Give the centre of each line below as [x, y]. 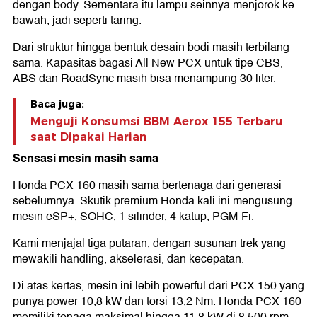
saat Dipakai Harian [88, 137]
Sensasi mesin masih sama [86, 158]
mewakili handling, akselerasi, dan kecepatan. [128, 259]
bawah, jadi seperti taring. [77, 21]
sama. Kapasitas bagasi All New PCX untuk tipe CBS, [148, 63]
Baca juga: [57, 104]
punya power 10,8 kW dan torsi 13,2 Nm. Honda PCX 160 [157, 302]
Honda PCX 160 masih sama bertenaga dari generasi [147, 186]
